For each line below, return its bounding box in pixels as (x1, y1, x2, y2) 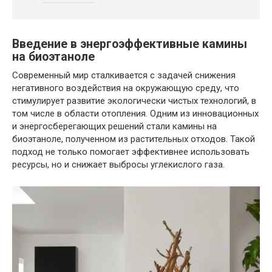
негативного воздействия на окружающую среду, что (12, 82, 239, 93)
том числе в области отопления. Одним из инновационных (12, 107, 259, 119)
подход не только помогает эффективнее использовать (12, 146, 250, 157)
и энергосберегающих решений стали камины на (12, 120, 217, 132)
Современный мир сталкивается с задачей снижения (12, 69, 236, 81)
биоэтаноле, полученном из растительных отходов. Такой (12, 133, 255, 144)
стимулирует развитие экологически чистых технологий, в (12, 95, 256, 106)
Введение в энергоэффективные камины (12, 36, 247, 51)
